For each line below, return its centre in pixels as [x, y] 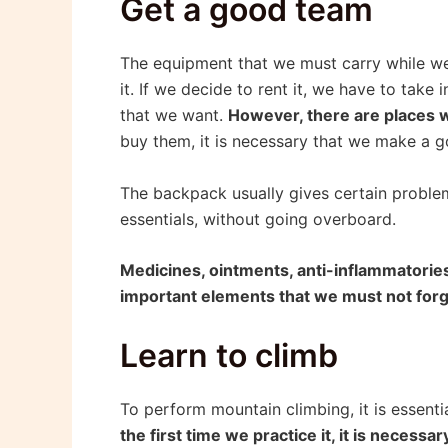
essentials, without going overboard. [258, 218]
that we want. [174, 115]
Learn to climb [229, 355]
